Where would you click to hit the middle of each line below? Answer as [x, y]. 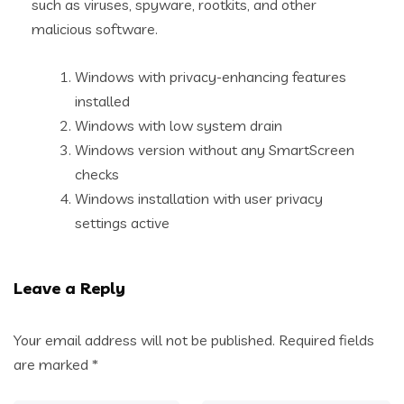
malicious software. [95, 29]
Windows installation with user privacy [199, 198]
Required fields [326, 340]
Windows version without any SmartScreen [215, 150]
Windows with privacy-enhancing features [211, 77]
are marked [53, 364]
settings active [122, 223]
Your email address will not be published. [144, 340]
